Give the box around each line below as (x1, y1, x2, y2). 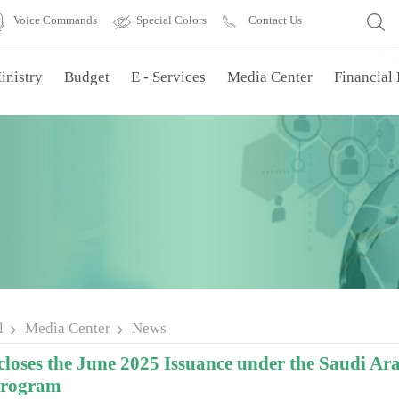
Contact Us (248, 13, 302, 27)
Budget (64, 68, 110, 85)
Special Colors (131, 13, 207, 27)
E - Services (131, 68, 207, 85)
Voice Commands (8, 13, 97, 27)
